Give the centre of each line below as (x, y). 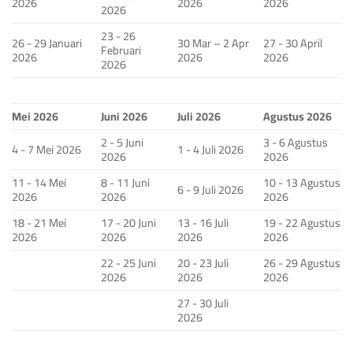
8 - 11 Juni (126, 183)
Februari (121, 50)
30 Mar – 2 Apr (214, 43)
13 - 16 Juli (203, 223)
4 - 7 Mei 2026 (46, 150)
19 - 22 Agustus (302, 223)
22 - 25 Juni (129, 263)
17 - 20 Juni (129, 223)
